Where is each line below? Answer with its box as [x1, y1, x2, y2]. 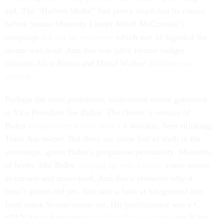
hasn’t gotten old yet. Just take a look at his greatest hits [5, 186, 203, 196]
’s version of [146, 108, 190, 117]
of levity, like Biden [5, 160, 78, 170]
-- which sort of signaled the [108, 32, 207, 42]
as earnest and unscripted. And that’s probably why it [5, 173, 193, 183]
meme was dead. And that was [5, 45, 115, 55]
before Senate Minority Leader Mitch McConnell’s [5, 19, 184, 29]
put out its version [41, 32, 108, 42]
